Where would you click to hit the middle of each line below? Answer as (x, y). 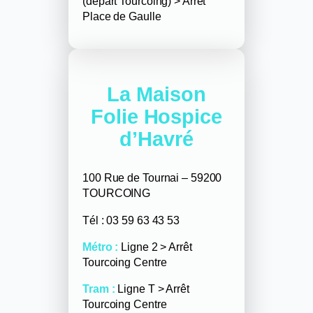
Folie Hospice (156, 116)
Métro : (101, 246)
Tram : (99, 289)
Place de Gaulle (122, 16)
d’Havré (156, 139)
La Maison (156, 94)
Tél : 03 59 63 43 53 (131, 220)
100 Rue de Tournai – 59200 (152, 178)
